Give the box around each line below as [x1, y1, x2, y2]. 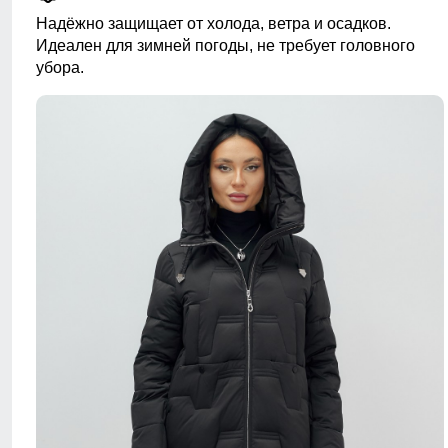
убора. [36, 59, 84, 77]
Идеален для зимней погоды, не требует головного [36, 37, 415, 55]
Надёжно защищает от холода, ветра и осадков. [36, 15, 391, 33]
